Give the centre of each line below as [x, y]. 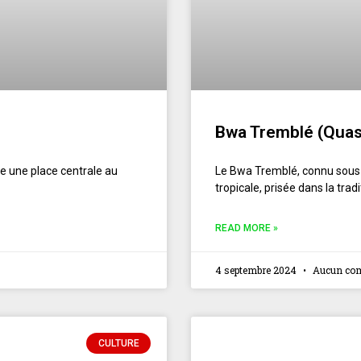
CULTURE [118, 343]
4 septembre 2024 [257, 270]
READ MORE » [247, 228]
